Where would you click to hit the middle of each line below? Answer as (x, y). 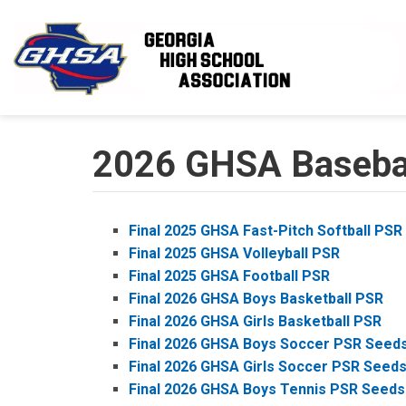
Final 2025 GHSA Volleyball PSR (234, 253)
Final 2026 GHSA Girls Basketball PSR (255, 321)
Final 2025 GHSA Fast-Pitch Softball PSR (266, 231)
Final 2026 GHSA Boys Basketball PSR (256, 299)
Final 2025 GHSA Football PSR (229, 276)
